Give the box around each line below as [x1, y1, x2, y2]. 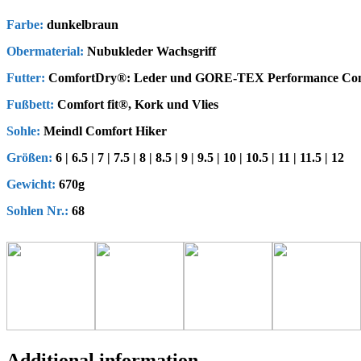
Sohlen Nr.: [6, 204, 68, 218]
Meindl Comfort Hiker [40, 124, 167, 139]
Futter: [6, 71, 45, 85]
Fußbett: [6, 98, 54, 112]
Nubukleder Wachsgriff [84, 44, 216, 59]
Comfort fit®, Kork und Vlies [54, 98, 218, 112]
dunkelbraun [44, 18, 118, 32]
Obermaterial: [6, 44, 84, 59]
